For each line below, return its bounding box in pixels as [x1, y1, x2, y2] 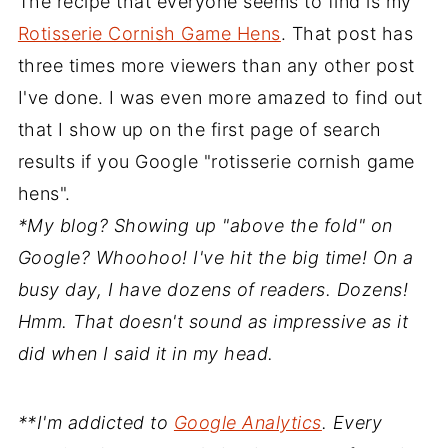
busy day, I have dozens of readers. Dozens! [17, 278, 409, 300]
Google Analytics [173, 411, 322, 433]
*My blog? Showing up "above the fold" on [17, 214, 393, 236]
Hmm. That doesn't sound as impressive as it [17, 310, 409, 332]
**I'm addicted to [17, 411, 174, 433]
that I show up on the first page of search [17, 118, 382, 140]
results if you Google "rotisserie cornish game [17, 150, 415, 172]
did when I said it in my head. [17, 342, 274, 364]
